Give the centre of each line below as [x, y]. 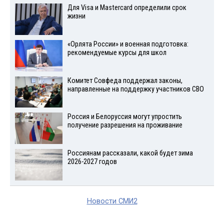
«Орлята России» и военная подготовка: [128, 44]
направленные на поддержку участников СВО [135, 89]
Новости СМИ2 [112, 201]
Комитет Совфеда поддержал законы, [125, 80]
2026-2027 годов [92, 162]
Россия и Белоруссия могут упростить [124, 117]
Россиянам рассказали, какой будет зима [130, 153]
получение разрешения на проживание [125, 125]
